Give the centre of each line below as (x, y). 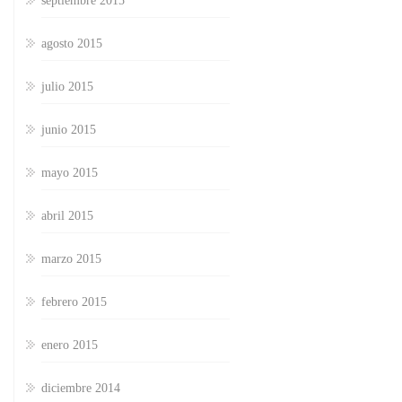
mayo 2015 (70, 173)
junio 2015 (69, 130)
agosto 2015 (72, 44)
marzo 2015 (71, 259)
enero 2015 (70, 345)
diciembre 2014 (81, 389)
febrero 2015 (74, 302)
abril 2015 (67, 216)
